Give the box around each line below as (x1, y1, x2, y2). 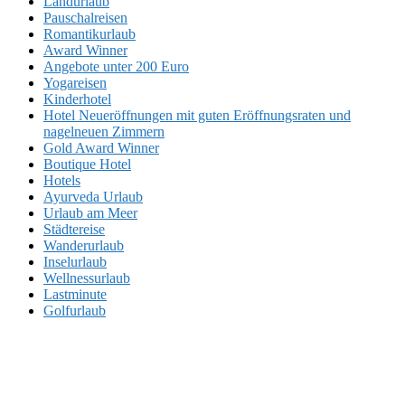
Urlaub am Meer (43, 205, 137, 221)
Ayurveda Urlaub (43, 189, 143, 204)
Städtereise (43, 221, 105, 237)
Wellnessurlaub (43, 270, 130, 286)
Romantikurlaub (43, 26, 136, 42)
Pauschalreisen (43, 10, 127, 25)
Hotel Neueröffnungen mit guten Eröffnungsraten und (43, 108, 351, 123)
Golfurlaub (43, 303, 106, 318)
